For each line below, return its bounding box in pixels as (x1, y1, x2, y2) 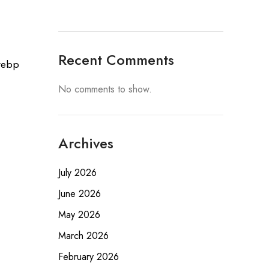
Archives (58, 133, 113, 154)
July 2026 (58, 166, 97, 180)
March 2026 (58, 229, 109, 243)
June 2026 (58, 187, 101, 201)
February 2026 (58, 250, 119, 264)
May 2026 (58, 208, 100, 222)
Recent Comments (58, 49, 174, 70)
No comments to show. (58, 82, 152, 96)
